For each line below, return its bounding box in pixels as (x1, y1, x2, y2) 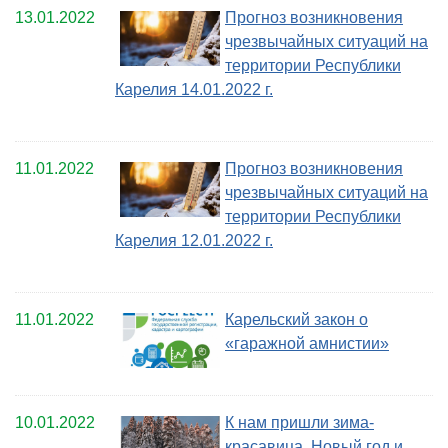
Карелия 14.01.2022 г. (115, 81, 273, 99)
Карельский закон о (225, 311, 368, 329)
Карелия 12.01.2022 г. (115, 232, 273, 250)
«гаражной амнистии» (225, 335, 389, 353)
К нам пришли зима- (225, 414, 374, 432)
